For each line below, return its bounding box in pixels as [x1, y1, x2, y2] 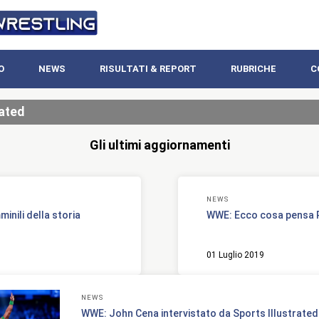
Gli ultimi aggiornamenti [89, 137, 230, 152]
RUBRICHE [230, 63, 276, 74]
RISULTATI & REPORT [99, 63, 197, 74]
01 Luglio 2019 [206, 250, 264, 261]
